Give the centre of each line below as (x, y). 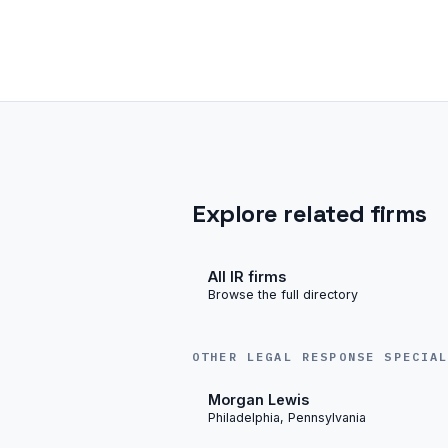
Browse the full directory (283, 294)
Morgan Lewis (258, 399)
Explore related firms (309, 213)
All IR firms (247, 276)
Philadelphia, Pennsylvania (287, 417)
